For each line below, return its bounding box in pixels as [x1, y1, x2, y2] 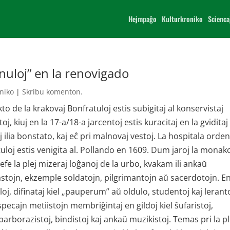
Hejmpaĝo [128, 13, 157, 24]
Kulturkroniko [162, 13, 203, 24]
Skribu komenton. [22, 87, 83, 97]
